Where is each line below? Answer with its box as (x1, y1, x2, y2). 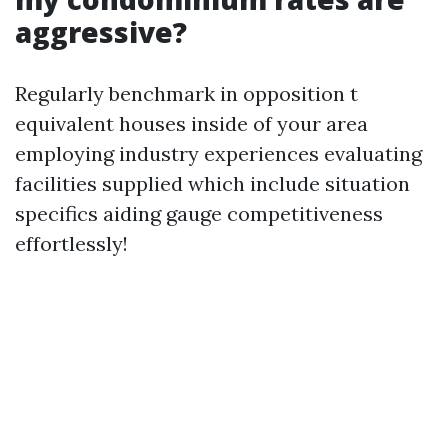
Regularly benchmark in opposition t (15, 81, 358, 106)
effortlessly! (15, 231, 128, 256)
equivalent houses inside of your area (15, 111, 368, 136)
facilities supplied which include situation (15, 171, 410, 196)
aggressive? (15, 13, 187, 51)
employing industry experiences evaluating (15, 141, 422, 166)
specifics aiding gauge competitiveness (15, 201, 383, 226)
